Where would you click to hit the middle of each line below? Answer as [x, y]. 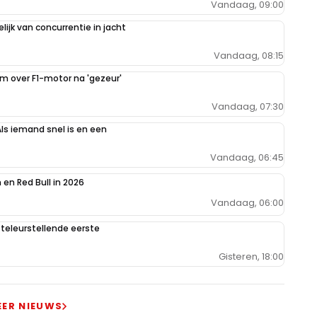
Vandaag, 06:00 [247, 203]
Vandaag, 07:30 [248, 106]
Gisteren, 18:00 [251, 256]
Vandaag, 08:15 [249, 55]
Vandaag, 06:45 [247, 157]
